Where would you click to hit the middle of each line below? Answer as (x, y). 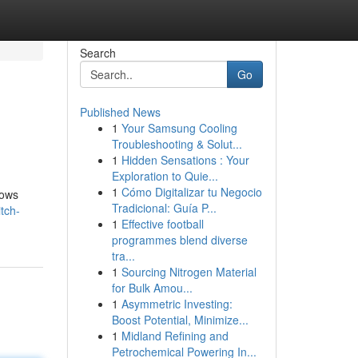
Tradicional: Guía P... (164, 208)
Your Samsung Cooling (179, 128)
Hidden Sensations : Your (185, 160)
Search (97, 53)
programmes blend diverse (179, 240)
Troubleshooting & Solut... (177, 144)
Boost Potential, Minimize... (180, 320)
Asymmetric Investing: (177, 304)
